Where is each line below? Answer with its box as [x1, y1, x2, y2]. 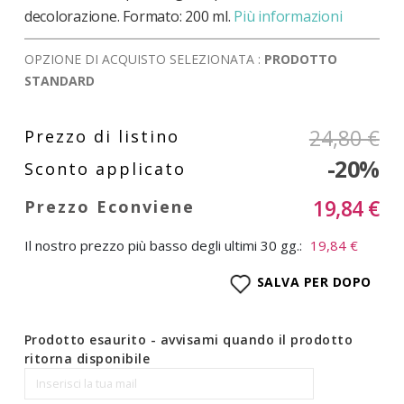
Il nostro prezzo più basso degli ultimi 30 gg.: [23, 235, 302, 254]
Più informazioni [234, 5, 343, 26]
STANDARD [23, 71, 95, 89]
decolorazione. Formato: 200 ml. [23, 5, 231, 26]
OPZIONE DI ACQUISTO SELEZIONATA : [23, 50, 264, 68]
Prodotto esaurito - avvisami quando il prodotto [23, 330, 353, 348]
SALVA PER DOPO [256, 273, 372, 291]
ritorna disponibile [23, 349, 151, 367]
